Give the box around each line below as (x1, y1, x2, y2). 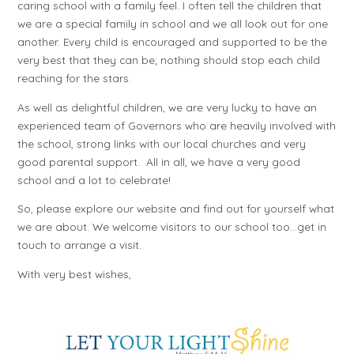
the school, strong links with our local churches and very (17, 136, 307, 150)
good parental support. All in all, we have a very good (17, 154, 301, 168)
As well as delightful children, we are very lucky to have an (17, 100, 318, 114)
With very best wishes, (17, 266, 132, 281)
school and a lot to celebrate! (17, 172, 171, 186)
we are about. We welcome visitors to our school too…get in (17, 220, 327, 234)
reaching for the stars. (17, 71, 132, 85)
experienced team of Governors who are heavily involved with (17, 118, 337, 132)
